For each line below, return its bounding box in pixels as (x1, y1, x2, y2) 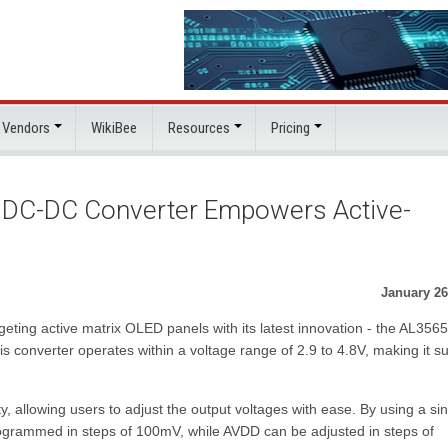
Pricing (271, 119, 310, 137)
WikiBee (91, 119, 137, 137)
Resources (168, 119, 230, 137)
